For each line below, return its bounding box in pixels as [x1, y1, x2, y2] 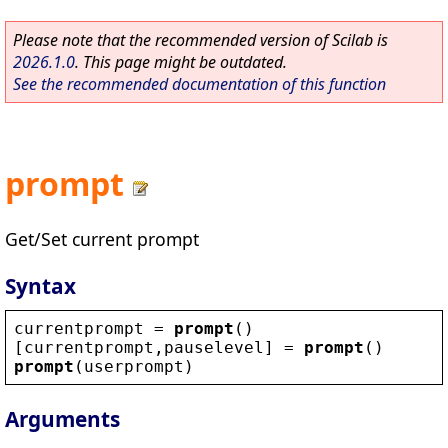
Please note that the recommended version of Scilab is [13, 29, 388, 51]
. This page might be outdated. [75, 51, 287, 73]
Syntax [5, 271, 76, 300]
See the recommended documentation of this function [13, 73, 386, 95]
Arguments [5, 405, 120, 434]
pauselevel [164, 337, 264, 357]
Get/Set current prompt [5, 226, 199, 251]
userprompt [84, 356, 184, 376]
